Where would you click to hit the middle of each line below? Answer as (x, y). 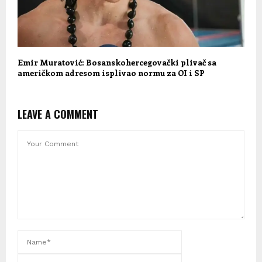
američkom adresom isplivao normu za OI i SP (111, 73)
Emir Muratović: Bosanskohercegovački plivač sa (117, 62)
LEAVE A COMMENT (58, 114)
